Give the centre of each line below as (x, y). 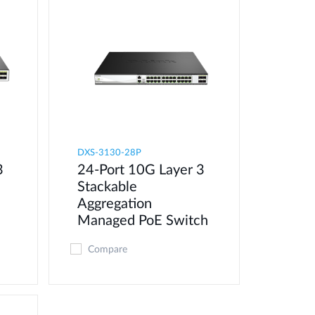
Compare (108, 250)
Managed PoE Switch (143, 221)
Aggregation (115, 204)
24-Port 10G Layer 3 (141, 171)
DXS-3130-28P (110, 153)
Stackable (108, 187)
